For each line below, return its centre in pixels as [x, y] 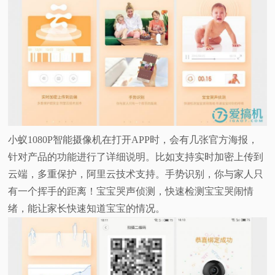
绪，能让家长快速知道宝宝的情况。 [87, 209]
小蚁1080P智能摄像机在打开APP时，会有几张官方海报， [133, 140]
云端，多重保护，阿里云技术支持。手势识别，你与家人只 [136, 174]
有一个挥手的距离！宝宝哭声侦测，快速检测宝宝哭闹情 [131, 192]
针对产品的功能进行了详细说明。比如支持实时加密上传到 [136, 157]
